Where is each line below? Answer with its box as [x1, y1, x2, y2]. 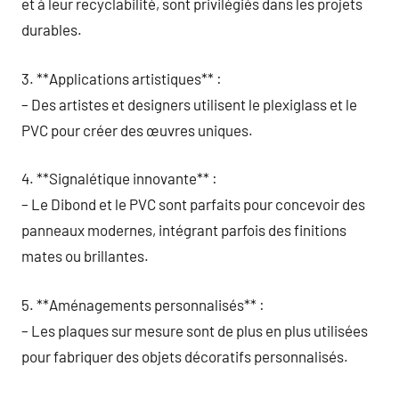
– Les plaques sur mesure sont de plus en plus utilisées [21, 321, 368, 339]
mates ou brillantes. [21, 247, 149, 265]
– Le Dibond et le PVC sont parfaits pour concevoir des [21, 195, 365, 213]
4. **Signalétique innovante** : [21, 169, 217, 187]
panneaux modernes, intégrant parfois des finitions [21, 221, 346, 239]
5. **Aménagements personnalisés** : [21, 295, 265, 313]
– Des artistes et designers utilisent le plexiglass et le [21, 94, 357, 113]
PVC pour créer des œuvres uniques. [21, 120, 253, 139]
